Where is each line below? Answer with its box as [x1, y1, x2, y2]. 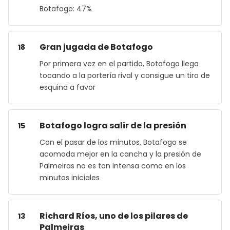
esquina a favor [40, 82, 95, 92]
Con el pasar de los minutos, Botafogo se [40, 137, 187, 147]
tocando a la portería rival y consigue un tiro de [40, 70, 210, 81]
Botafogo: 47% [40, 4, 92, 14]
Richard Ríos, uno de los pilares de [40, 210, 188, 222]
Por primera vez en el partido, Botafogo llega [40, 59, 199, 69]
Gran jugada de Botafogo [40, 41, 153, 53]
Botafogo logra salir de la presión [40, 120, 186, 131]
